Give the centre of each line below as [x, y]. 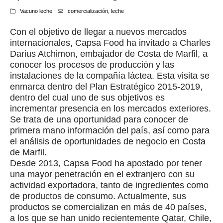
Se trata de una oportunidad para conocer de [99, 119]
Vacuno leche [36, 11]
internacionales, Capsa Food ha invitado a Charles [110, 43]
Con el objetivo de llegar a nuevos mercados [98, 32]
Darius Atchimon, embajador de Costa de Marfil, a [109, 54]
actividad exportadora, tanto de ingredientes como [109, 185]
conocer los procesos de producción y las [92, 64]
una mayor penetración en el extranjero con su [102, 174]
